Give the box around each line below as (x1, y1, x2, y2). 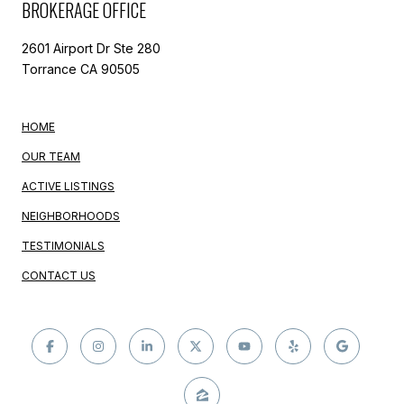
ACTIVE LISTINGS (22, 179, 115, 193)
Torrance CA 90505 (22, 60, 140, 77)
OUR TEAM (22, 149, 80, 163)
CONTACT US (22, 268, 96, 282)
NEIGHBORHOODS (22, 208, 120, 223)
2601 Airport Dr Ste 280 (22, 40, 161, 56)
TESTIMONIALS (22, 238, 105, 252)
